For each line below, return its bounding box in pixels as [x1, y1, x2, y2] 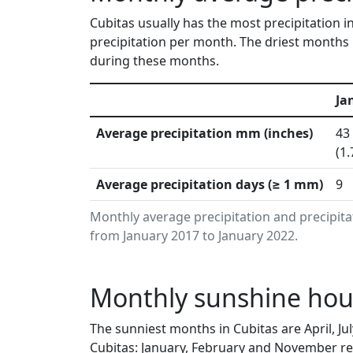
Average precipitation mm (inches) [96, 124, 313, 142]
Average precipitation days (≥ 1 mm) [96, 176, 323, 193]
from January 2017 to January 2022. [90, 227, 298, 244]
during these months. [90, 52, 219, 69]
